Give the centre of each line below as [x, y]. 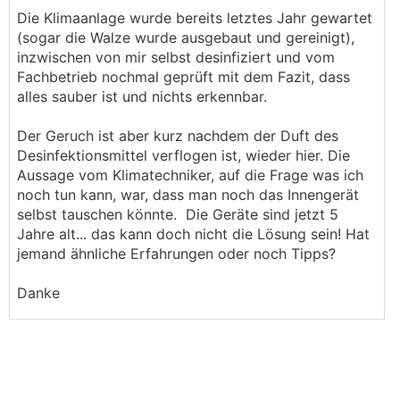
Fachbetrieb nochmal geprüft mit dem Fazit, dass [183, 77]
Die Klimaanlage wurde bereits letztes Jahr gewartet [195, 18]
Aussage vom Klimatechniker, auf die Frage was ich [190, 175]
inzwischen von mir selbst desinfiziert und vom [176, 57]
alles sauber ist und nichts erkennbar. [142, 96]
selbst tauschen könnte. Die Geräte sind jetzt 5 [178, 214]
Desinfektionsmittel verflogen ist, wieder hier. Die [183, 155]
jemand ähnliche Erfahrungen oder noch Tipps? [176, 254]
